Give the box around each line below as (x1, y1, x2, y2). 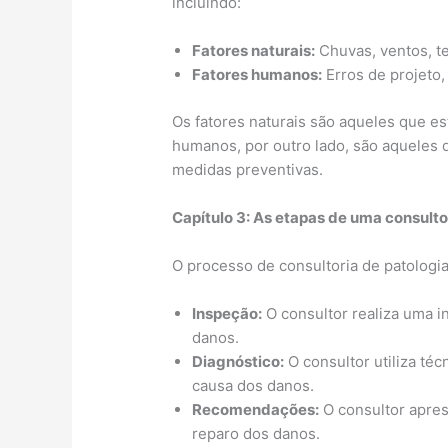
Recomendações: (192, 399, 320, 419)
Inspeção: (192, 303, 263, 323)
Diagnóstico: (192, 351, 285, 371)
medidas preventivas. (172, 159, 324, 179)
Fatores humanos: (192, 65, 323, 85)
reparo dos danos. (192, 423, 321, 443)
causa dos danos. (192, 375, 315, 395)
